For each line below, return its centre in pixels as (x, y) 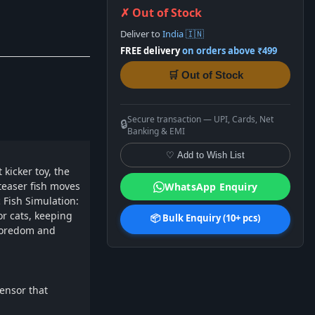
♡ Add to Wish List (205, 155)
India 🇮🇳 (183, 34)
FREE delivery (150, 51)
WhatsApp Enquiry (211, 187)
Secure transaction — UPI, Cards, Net (200, 119)
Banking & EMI (156, 131)
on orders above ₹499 (230, 51)
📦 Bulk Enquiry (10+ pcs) (205, 218)
